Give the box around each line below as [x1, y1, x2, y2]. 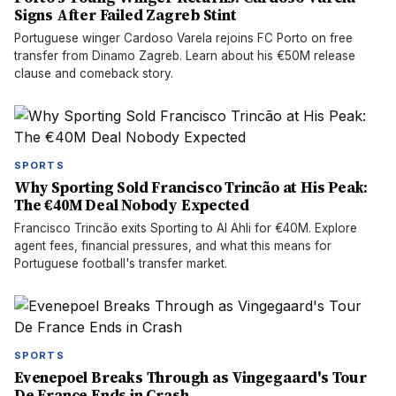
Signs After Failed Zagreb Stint [14, 4, 237, 26]
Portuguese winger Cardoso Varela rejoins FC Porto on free [14, 31, 353, 45]
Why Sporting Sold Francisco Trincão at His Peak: [14, 177, 369, 198]
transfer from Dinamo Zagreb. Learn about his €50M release [14, 49, 355, 63]
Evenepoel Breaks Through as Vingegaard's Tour [14, 367, 367, 388]
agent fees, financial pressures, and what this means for [14, 239, 331, 253]
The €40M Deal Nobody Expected [14, 194, 250, 216]
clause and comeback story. [14, 66, 173, 80]
